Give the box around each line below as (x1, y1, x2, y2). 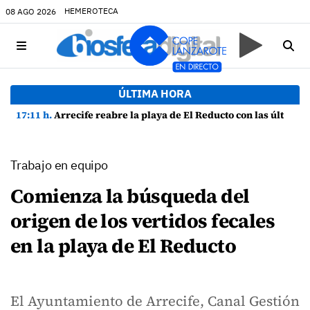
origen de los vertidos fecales (10, 208, 275, 234)
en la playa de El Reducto (10, 232, 237, 259)
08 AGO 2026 (6, 6, 56, 17)
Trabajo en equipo (10, 157, 108, 173)
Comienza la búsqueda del (10, 183, 250, 209)
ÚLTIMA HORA (118, 86, 192, 100)
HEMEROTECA (64, 6, 118, 16)
